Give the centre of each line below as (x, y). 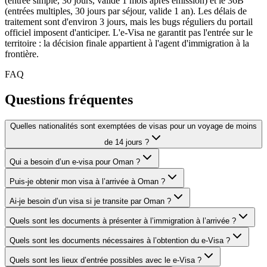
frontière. (22, 54)
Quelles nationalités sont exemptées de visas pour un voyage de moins (133, 126)
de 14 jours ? (126, 142)
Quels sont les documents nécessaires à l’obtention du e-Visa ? (120, 240)
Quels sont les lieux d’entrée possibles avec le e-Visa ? (105, 260)
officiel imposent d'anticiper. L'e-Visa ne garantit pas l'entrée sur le (129, 33)
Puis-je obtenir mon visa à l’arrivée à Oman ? (87, 181)
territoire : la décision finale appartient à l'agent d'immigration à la (127, 44)
